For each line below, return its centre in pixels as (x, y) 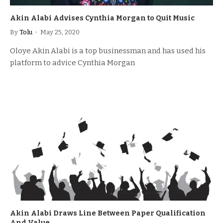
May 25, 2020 (60, 32)
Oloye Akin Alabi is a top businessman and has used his (108, 51)
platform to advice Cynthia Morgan (72, 62)
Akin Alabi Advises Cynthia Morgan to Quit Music (102, 18)
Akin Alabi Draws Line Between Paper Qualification (108, 213)
